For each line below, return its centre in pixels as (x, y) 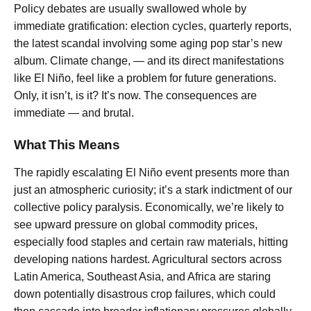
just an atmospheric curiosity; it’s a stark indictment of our (153, 190)
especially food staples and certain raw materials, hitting (151, 242)
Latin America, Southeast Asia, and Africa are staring (142, 277)
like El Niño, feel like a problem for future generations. (145, 78)
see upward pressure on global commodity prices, (136, 225)
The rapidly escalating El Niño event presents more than (152, 173)
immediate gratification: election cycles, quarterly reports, (153, 26)
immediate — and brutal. (74, 112)
